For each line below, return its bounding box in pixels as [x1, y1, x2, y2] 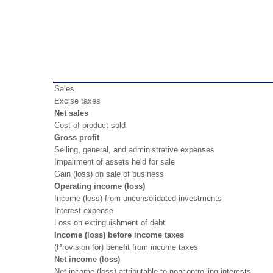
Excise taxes [54, 96, 101, 105]
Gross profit [54, 132, 99, 142]
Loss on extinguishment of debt [54, 218, 165, 227]
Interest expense [54, 205, 113, 215]
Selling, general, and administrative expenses [54, 144, 214, 154]
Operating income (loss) [54, 181, 145, 191]
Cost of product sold [54, 120, 126, 130]
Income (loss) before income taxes [54, 230, 184, 239]
